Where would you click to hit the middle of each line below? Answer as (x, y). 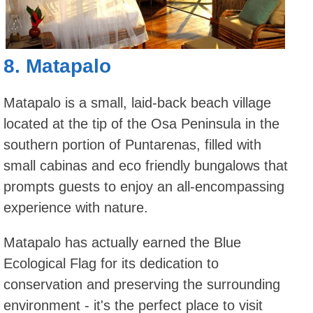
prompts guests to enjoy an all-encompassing (144, 186)
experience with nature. (76, 207)
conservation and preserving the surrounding (142, 284)
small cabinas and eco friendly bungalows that (146, 165)
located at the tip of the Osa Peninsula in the (141, 123)
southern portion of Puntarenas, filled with (132, 144)
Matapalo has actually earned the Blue (122, 242)
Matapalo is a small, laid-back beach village (137, 102)
